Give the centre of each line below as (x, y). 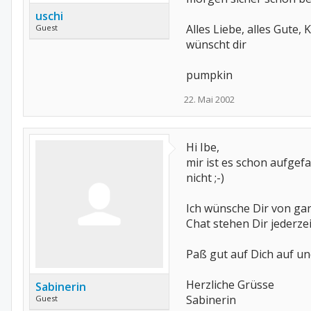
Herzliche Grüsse (230, 285)
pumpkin (209, 75)
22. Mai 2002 (209, 99)
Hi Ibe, (203, 147)
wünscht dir (216, 44)
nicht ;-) (205, 178)
